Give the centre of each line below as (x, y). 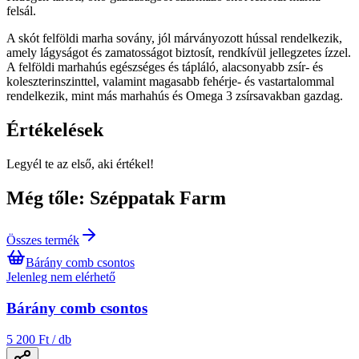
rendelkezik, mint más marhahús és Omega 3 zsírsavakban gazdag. (175, 96)
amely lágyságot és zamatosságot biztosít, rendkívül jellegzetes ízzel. (179, 53)
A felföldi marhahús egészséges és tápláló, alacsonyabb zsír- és (165, 67)
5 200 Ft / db (39, 339)
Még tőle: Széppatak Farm (116, 198)
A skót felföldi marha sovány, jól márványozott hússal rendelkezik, (174, 38)
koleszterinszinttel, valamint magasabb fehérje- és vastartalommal (170, 82)
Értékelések (55, 130)
